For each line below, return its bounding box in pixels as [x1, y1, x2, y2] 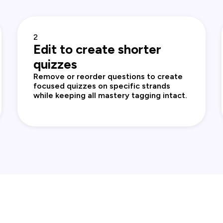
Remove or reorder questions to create [33, 72, 183, 82]
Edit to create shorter [33, 42, 161, 57]
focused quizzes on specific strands [33, 81, 170, 91]
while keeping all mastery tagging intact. [33, 91, 187, 101]
